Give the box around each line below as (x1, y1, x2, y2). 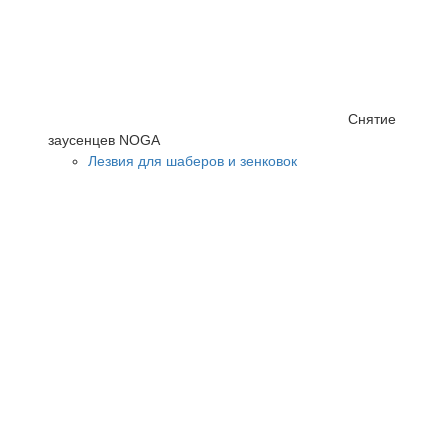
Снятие (348, 110, 396, 127)
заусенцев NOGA (48, 131, 160, 148)
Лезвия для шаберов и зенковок (88, 152, 297, 169)
